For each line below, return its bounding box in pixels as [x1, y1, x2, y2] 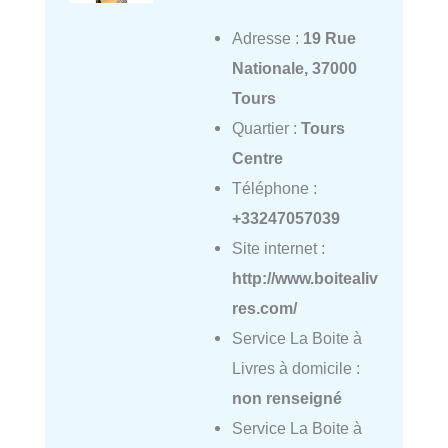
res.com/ [231, 299, 297, 318]
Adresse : [231, 29, 303, 48]
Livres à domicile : [231, 359, 360, 378]
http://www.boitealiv [231, 269, 378, 288]
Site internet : [231, 239, 325, 258]
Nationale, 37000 [231, 59, 357, 78]
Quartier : [231, 119, 301, 138]
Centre [231, 149, 283, 168]
